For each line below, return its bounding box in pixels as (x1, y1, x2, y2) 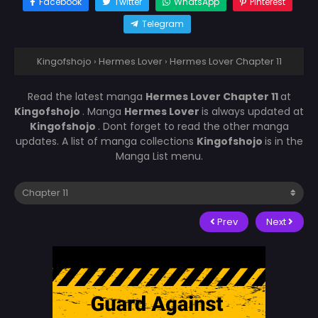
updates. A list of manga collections (15, 133, 197, 148)
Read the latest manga (27, 89, 146, 104)
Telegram (142, 17, 184, 30)
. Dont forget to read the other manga (97, 119, 289, 133)
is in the (264, 133, 303, 148)
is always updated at (202, 104, 304, 119)
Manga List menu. (115, 148, 203, 163)
